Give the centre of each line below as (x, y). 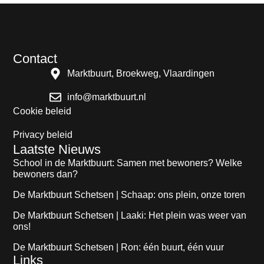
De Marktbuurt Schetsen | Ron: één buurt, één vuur (119, 247)
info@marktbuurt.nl (107, 97)
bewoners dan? (46, 174)
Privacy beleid (43, 134)
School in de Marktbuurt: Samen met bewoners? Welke (128, 163)
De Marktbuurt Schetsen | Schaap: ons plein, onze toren (129, 194)
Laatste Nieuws (57, 149)
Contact (35, 58)
